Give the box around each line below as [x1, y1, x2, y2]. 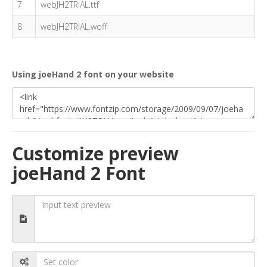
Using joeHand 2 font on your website [12, 69, 174, 80]
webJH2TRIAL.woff [41, 21, 107, 32]
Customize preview [12, 141, 179, 166]
